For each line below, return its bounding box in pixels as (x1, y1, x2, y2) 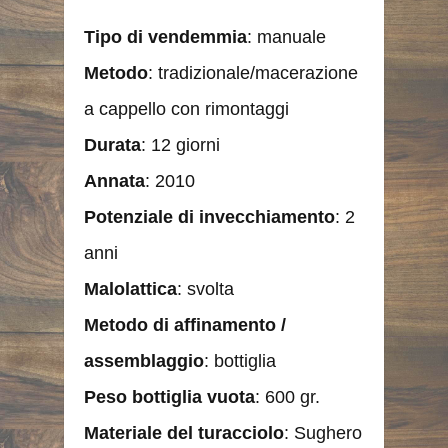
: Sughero (284, 422, 362, 443)
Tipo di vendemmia (84, 26, 247, 47)
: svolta (177, 278, 234, 299)
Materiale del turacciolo (84, 422, 284, 443)
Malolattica (84, 278, 177, 299)
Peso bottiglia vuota (84, 386, 255, 407)
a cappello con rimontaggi (84, 98, 289, 119)
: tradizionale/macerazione (148, 62, 358, 83)
